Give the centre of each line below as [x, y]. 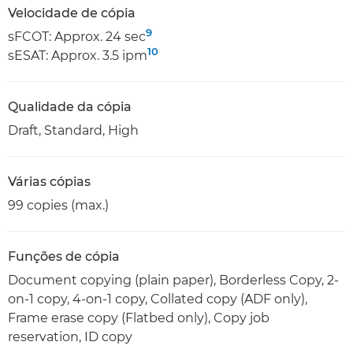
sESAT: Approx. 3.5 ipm [78, 56]
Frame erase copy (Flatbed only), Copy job [139, 318]
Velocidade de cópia [72, 13]
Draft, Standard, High [73, 130]
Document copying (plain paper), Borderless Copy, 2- [173, 280]
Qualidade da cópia [70, 107]
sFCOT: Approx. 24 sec [77, 37]
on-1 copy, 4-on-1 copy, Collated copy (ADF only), [158, 299]
